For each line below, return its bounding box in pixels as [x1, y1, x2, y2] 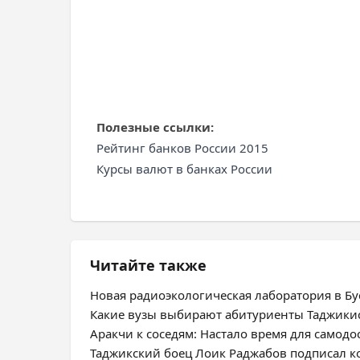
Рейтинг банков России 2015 [96, 140, 268, 156]
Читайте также [90, 256, 207, 275]
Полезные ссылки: [96, 119, 214, 135]
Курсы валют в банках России [96, 161, 272, 177]
